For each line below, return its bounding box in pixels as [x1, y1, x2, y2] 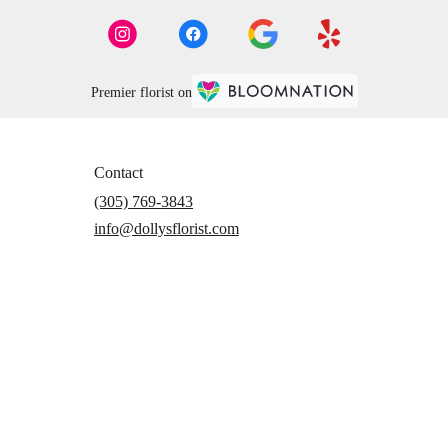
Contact [94, 163, 143, 181]
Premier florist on [90, 84, 192, 100]
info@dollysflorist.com [94, 219, 239, 237]
